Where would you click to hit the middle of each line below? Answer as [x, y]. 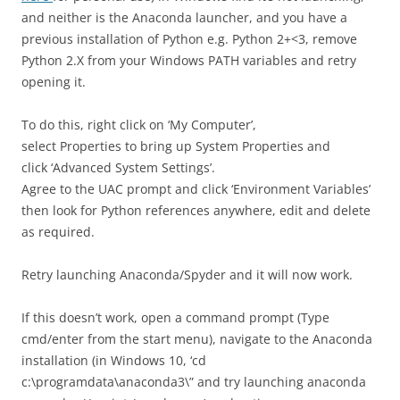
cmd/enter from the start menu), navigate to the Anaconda [197, 339]
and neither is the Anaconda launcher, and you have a [184, 17]
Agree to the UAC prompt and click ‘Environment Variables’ [196, 189]
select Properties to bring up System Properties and [176, 146]
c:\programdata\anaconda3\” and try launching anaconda [194, 382]
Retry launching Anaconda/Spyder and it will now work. [187, 275]
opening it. [54, 82]
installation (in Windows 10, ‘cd [114, 360]
